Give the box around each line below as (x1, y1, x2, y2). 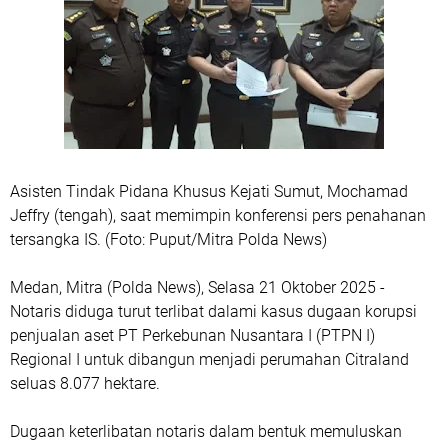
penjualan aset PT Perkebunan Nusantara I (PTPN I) (10, 326, 375, 346)
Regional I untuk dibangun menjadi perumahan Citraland (10, 350, 409, 370)
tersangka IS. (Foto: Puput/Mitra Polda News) (10, 230, 331, 250)
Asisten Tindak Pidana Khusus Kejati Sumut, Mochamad (10, 182, 408, 202)
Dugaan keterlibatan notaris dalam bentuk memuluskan (10, 422, 402, 442)
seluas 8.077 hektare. (10, 374, 160, 394)
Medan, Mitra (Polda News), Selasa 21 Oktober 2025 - (10, 278, 385, 298)
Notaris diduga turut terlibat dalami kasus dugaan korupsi (10, 302, 417, 322)
